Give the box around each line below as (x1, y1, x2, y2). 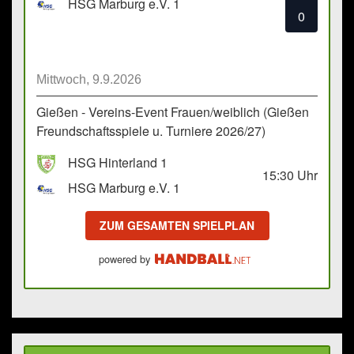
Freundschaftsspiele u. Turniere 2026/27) (36, 122, 265, 141)
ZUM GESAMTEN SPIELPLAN (100, 217, 254, 234)
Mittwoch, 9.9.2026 (36, 73, 141, 87)
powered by (98, 250, 150, 266)
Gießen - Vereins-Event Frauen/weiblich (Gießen (36, 103, 309, 122)
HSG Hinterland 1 (68, 153, 168, 172)
